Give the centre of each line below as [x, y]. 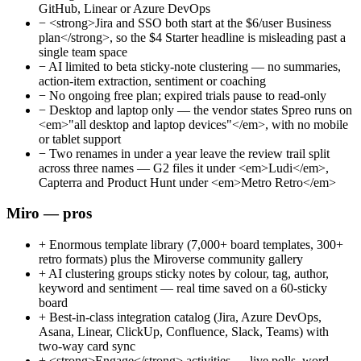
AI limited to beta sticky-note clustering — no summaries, [193, 66]
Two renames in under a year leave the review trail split [188, 153]
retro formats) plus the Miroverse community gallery [171, 259]
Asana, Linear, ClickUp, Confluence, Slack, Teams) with [184, 332]
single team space [83, 52]
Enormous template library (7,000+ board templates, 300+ [195, 245]
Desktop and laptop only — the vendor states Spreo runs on [199, 110]
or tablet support [80, 139]
